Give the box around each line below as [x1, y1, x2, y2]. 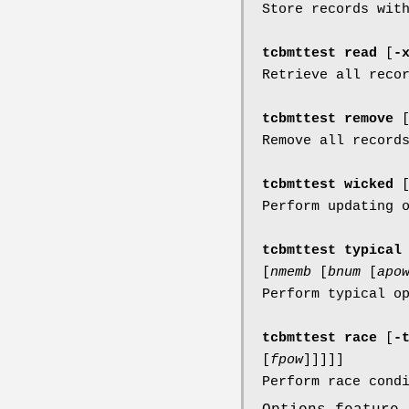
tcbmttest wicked [262, 176, 402, 193]
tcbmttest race [262, 330, 385, 346]
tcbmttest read [262, 45, 385, 61]
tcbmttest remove [262, 110, 402, 127]
